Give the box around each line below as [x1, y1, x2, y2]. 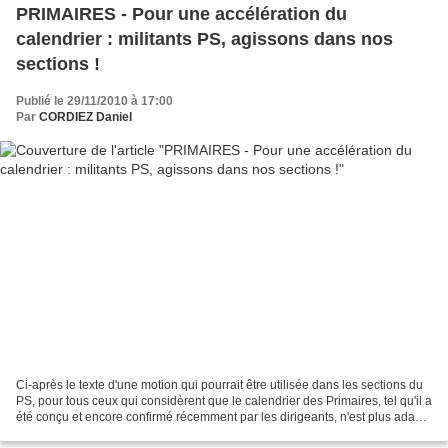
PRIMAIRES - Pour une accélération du [16, 4, 347, 25]
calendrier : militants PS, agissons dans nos [16, 29, 393, 50]
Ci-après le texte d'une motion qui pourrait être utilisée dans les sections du [16, 377, 423, 392]
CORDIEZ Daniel [39, 110, 132, 125]
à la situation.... [16, 425, 97, 440]
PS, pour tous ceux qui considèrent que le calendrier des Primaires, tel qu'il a [16, 393, 432, 408]
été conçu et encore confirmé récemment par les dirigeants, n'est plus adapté [16, 409, 432, 424]
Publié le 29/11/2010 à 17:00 [16, 94, 173, 109]
